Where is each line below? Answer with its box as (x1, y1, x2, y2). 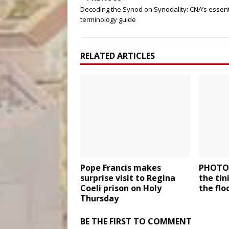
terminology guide (80, 15, 136, 24)
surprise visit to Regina (80, 172, 175, 184)
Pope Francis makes (80, 162, 161, 174)
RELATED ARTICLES (80, 50, 155, 61)
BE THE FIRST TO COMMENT (80, 216, 192, 227)
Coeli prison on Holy (80, 182, 162, 194)
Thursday (80, 193, 119, 204)
